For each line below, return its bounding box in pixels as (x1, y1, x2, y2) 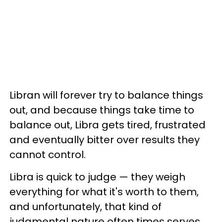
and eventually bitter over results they (9, 133, 200, 147)
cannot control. (9, 148, 86, 162)
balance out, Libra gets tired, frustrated (9, 118, 206, 132)
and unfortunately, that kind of (9, 200, 162, 214)
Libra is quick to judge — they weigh (9, 170, 185, 184)
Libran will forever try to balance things (9, 88, 203, 102)
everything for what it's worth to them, (9, 185, 199, 199)
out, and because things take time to (9, 103, 194, 117)
